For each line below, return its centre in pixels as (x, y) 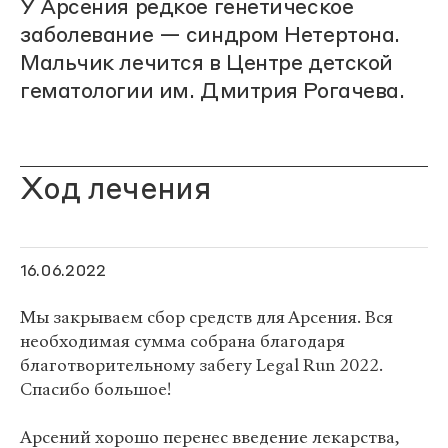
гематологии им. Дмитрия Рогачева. (212, 92)
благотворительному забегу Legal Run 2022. (201, 365)
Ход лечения (116, 190)
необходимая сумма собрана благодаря (182, 341)
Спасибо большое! (95, 389)
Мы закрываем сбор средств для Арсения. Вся (206, 317)
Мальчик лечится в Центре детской (206, 64)
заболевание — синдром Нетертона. (210, 36)
